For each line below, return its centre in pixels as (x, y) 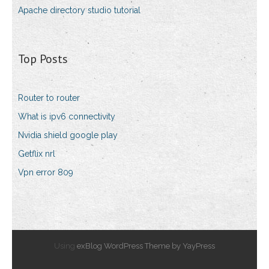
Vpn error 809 (46, 173)
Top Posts (43, 59)
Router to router (49, 98)
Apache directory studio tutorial (79, 11)
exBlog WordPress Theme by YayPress (146, 246)
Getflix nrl (37, 154)
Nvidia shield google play (68, 135)
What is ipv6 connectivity (67, 117)
